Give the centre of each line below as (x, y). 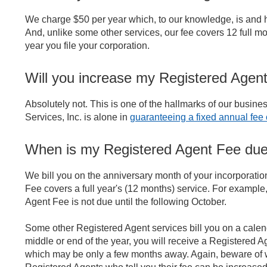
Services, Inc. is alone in (77, 117)
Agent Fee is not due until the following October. (125, 201)
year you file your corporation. (88, 45)
